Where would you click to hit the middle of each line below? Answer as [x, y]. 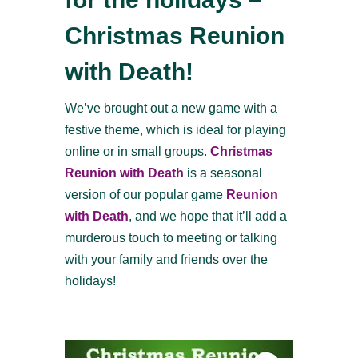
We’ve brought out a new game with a [171, 108]
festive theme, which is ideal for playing [175, 130]
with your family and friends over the [166, 259]
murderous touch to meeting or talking [171, 238]
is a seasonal [223, 173]
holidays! [90, 281]
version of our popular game [145, 195]
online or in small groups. [137, 151]
